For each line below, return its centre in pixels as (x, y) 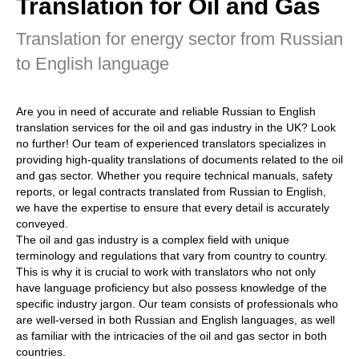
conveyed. (42, 224)
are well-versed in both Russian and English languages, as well (175, 320)
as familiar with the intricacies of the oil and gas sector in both (171, 336)
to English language (93, 64)
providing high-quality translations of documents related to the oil (179, 159)
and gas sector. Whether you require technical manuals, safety (174, 175)
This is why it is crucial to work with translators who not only (166, 272)
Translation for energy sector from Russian (179, 39)
